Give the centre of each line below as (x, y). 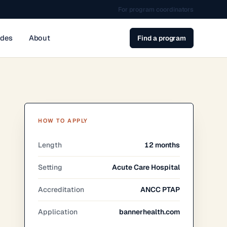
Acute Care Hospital (146, 167)
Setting (50, 167)
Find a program (162, 38)
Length (50, 145)
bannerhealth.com (150, 212)
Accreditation (61, 190)
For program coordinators (156, 9)
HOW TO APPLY (63, 121)
